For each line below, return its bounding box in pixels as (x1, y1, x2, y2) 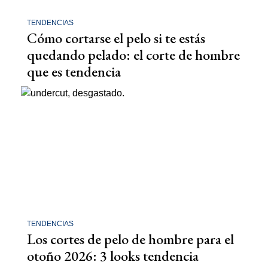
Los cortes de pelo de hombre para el (27, 229, 234, 248)
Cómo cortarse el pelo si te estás (27, 29, 205, 48)
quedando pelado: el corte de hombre (27, 45, 240, 65)
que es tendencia (27, 62, 121, 81)
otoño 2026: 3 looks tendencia (27, 246, 199, 265)
